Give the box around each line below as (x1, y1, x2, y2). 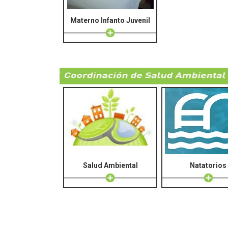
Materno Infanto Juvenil (70, 16, 151, 25)
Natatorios (190, 161, 227, 170)
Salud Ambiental (82, 161, 138, 170)
